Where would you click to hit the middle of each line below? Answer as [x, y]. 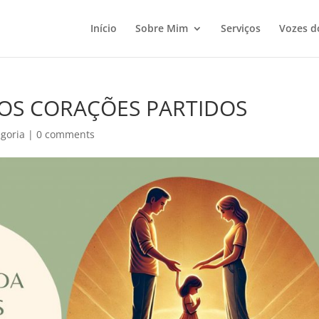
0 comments [66, 134]
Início [103, 28]
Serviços [240, 28]
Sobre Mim [161, 28]
